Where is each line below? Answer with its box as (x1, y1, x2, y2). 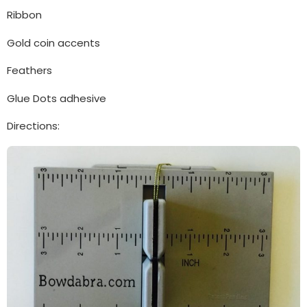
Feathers (7, 63, 52, 78)
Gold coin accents (7, 35, 100, 50)
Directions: (7, 119, 60, 134)
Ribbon (7, 8, 42, 23)
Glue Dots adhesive (7, 90, 106, 106)
